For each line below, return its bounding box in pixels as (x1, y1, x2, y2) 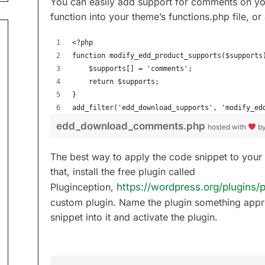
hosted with (208, 122, 248, 131)
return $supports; (159, 77, 172, 86)
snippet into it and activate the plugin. (50, 211, 218, 223)
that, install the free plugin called (50, 166, 195, 177)
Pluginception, (50, 181, 117, 193)
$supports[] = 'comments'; (89, 64, 192, 73)
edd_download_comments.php (56, 120, 208, 132)
